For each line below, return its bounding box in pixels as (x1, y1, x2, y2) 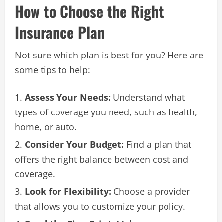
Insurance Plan (15, 20, 105, 43)
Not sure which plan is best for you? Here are (15, 49, 203, 61)
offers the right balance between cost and (15, 153, 188, 165)
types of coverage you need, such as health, (15, 106, 197, 118)
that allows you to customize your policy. (15, 200, 185, 212)
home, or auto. (15, 120, 77, 133)
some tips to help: (15, 63, 90, 76)
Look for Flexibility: (25, 185, 111, 197)
